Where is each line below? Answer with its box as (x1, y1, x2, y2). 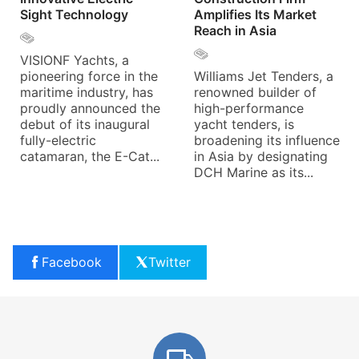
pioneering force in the (20, 67, 158, 84)
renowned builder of (194, 83, 317, 100)
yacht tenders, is (194, 115, 294, 132)
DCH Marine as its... (194, 163, 313, 180)
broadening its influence (194, 131, 340, 148)
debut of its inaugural (20, 115, 150, 132)
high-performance (194, 99, 304, 116)
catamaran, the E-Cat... (20, 147, 159, 164)
